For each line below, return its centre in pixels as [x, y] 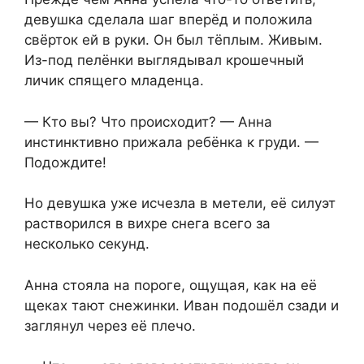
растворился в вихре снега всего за [147, 224]
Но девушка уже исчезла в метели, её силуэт [180, 204]
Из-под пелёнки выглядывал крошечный [164, 61]
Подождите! [65, 162]
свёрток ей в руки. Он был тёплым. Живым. [173, 40]
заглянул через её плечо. [110, 325]
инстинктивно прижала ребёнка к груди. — [171, 142]
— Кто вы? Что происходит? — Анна [148, 121]
